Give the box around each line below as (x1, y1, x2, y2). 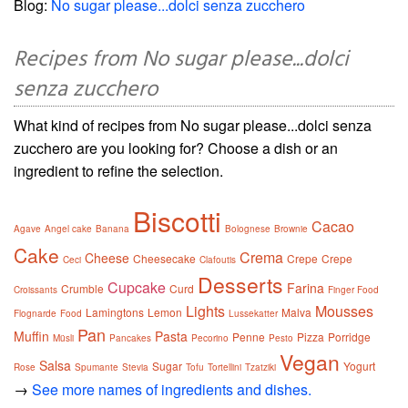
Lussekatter (229, 306, 278, 320)
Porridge (328, 328, 371, 344)
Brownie (274, 221, 308, 235)
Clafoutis (199, 252, 236, 266)
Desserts (198, 269, 283, 300)
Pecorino (191, 331, 229, 344)
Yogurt (343, 357, 375, 373)
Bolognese (225, 221, 270, 235)
